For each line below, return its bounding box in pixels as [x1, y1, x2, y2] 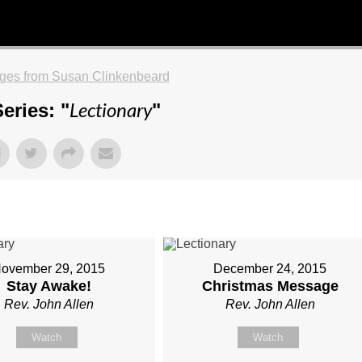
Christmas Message [201, 278, 339, 295]
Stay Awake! [6, 278, 91, 295]
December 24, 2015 [213, 262, 327, 276]
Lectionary [69, 98, 153, 122]
